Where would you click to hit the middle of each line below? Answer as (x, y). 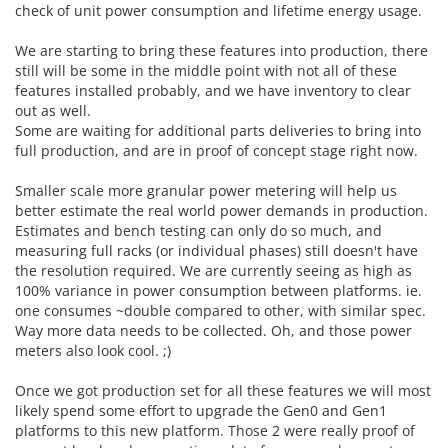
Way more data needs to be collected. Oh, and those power (213, 330)
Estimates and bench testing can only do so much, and (198, 230)
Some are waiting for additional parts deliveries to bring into (218, 130)
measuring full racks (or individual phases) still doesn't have (216, 250)
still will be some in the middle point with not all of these (206, 70)
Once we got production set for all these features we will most (223, 390)
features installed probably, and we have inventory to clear (213, 90)
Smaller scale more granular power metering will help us (206, 190)
